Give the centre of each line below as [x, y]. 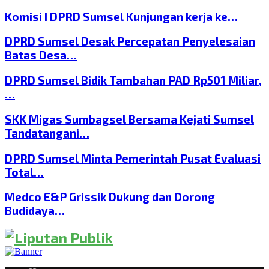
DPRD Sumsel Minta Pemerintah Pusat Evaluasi [133, 158]
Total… [24, 172]
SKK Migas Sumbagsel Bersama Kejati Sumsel [129, 119]
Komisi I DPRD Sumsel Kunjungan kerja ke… [121, 16]
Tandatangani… [47, 133]
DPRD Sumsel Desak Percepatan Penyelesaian [130, 41]
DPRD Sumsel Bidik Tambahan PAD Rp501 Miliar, [133, 80]
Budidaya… [35, 211]
